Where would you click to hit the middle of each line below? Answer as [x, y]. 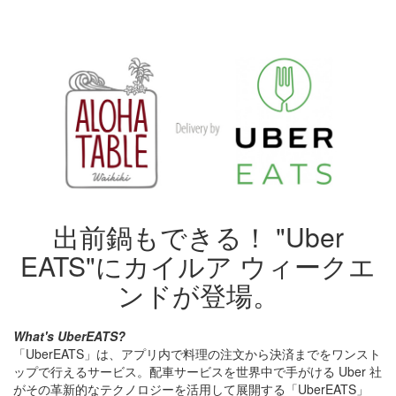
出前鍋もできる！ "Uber [198, 236]
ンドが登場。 [198, 294]
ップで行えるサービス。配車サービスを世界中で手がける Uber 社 [198, 371]
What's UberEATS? [69, 335]
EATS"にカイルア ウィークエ [198, 265]
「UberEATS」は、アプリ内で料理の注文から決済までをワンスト [197, 353]
